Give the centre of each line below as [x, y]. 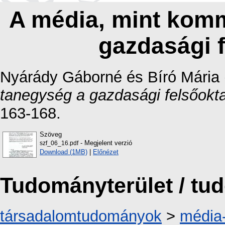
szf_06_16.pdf [59, 143]
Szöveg [51, 134]
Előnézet [106, 152]
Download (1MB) [64, 152]
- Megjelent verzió [105, 143]
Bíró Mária [184, 77]
